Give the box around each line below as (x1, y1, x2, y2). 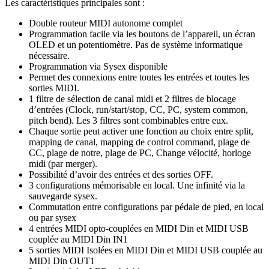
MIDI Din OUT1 (29, 255, 95, 266)
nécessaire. (29, 50, 70, 61)
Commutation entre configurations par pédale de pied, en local (29, 201, 264, 212)
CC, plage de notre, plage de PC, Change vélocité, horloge (29, 147, 251, 158)
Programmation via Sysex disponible (29, 61, 168, 71)
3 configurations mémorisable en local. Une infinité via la (29, 180, 245, 190)
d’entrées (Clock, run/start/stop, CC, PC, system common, (29, 104, 248, 115)
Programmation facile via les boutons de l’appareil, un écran (29, 28, 255, 39)
